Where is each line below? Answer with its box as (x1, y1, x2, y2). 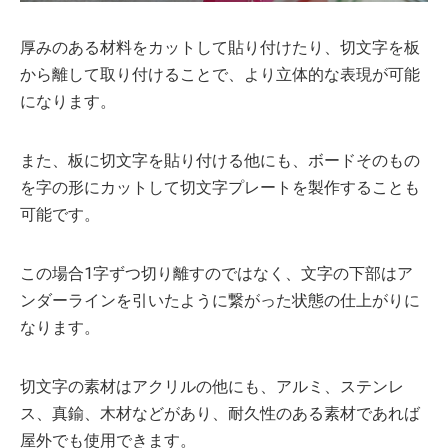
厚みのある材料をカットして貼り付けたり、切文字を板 (20, 37, 420, 57)
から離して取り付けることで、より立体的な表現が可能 (20, 64, 420, 84)
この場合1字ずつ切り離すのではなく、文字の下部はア (20, 263, 413, 283)
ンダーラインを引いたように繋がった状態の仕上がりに (20, 290, 420, 310)
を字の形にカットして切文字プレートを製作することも (20, 177, 420, 197)
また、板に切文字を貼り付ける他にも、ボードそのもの (20, 150, 420, 170)
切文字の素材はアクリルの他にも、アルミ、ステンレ (20, 376, 404, 396)
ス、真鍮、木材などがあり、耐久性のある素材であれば (20, 403, 420, 423)
